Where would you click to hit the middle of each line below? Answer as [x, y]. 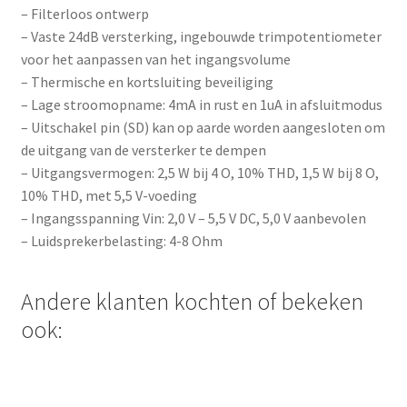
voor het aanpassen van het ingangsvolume [155, 59]
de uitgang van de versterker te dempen [143, 149]
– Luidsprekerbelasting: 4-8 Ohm [121, 240]
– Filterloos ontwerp [84, 13]
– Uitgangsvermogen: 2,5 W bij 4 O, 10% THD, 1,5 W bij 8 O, [199, 172]
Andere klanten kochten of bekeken [192, 301]
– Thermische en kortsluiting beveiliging [147, 81]
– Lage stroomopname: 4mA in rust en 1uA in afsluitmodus [201, 104]
